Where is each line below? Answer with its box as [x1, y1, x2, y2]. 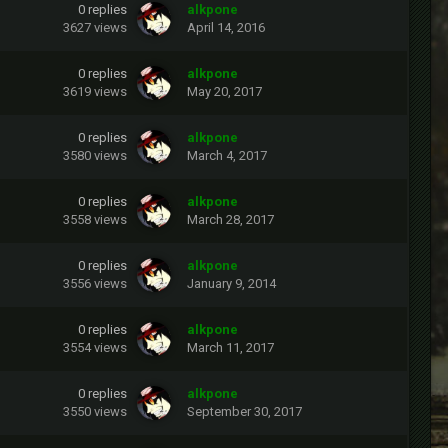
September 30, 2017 [187, 404, 302, 420]
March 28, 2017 [187, 212, 274, 228]
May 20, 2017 [187, 84, 262, 100]
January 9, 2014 [187, 276, 276, 292]
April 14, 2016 [187, 20, 265, 36]
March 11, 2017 [187, 340, 274, 356]
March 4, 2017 [187, 148, 267, 164]
